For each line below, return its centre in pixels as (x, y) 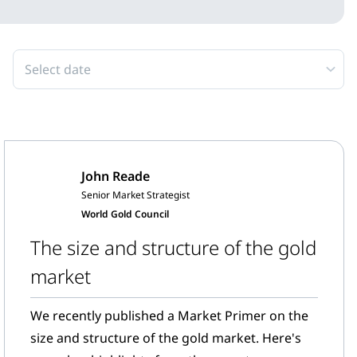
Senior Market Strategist (136, 195)
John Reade (116, 176)
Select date (58, 69)
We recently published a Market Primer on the (170, 316)
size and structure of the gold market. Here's (166, 338)
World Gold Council (126, 214)
